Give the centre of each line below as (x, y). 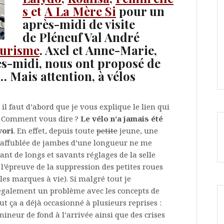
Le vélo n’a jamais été (122, 118)
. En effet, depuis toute (55, 130)
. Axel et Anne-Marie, (98, 50)
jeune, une (138, 130)
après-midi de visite (79, 24)
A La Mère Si (80, 11)
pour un (142, 11)
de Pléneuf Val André (81, 37)
